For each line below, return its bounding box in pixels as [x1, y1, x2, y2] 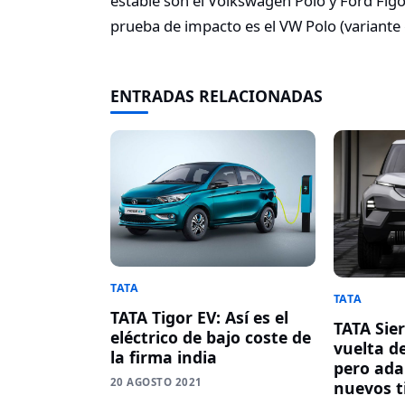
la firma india [110, 345, 217, 368]
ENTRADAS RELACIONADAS [110, 84, 323, 107]
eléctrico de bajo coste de [110, 325, 311, 348]
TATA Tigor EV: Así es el [110, 306, 288, 328]
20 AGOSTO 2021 [110, 374, 202, 389]
